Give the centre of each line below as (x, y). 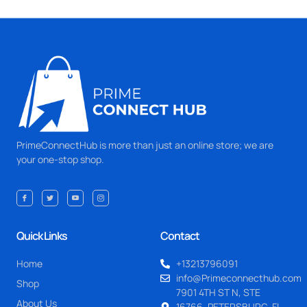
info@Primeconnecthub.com (238, 278)
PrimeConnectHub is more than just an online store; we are (145, 145)
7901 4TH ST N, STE (218, 293)
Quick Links (42, 236)
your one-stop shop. (60, 160)
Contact (180, 236)
